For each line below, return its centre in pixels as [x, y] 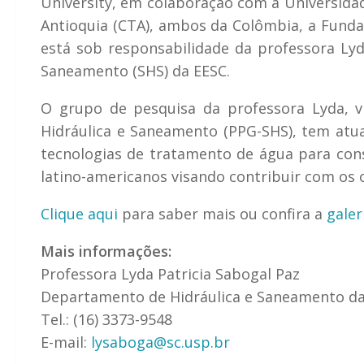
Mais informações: [106, 251]
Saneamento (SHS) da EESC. [135, 70]
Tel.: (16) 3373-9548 [106, 319]
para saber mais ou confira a [222, 213]
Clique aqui [79, 213]
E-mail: [66, 342]
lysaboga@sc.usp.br [160, 342]
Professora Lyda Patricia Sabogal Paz [170, 273]
